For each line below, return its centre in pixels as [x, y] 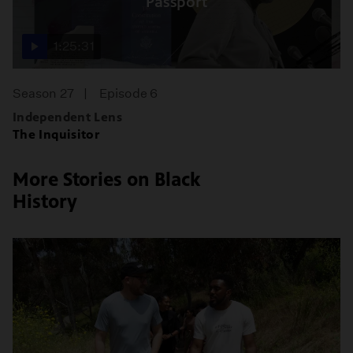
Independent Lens [67, 117]
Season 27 [43, 93]
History [45, 202]
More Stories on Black [106, 180]
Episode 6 [128, 93]
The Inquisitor [56, 134]
